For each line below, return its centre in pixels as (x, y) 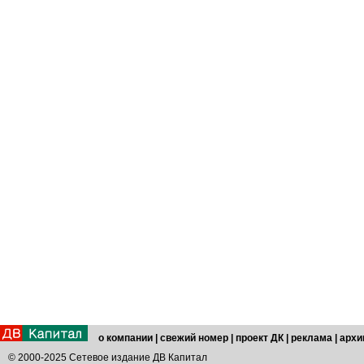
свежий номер (194, 338)
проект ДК (260, 338)
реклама (312, 338)
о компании (126, 338)
